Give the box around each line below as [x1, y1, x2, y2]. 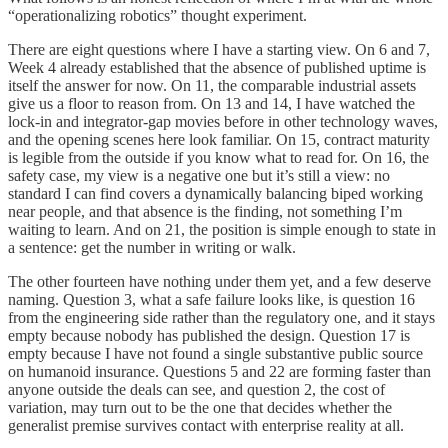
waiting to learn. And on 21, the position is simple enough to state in [8, 220, 436, 238]
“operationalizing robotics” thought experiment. [8, 6, 307, 24]
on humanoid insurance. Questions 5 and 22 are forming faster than [8, 362, 431, 380]
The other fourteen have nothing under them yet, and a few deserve [8, 272, 431, 290]
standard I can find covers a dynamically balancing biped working [8, 184, 423, 202]
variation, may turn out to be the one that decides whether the [8, 398, 392, 416]
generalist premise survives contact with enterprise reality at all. [8, 416, 404, 434]
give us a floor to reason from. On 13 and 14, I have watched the [8, 94, 415, 112]
